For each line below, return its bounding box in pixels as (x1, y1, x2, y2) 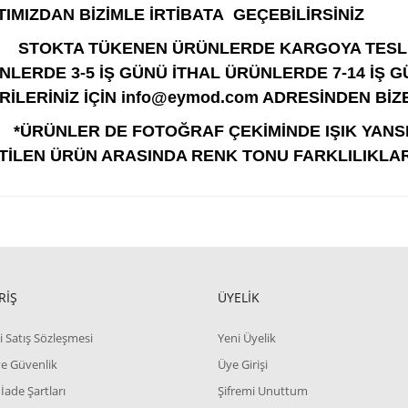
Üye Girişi (217, 356, 268, 372)
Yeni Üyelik (217, 330, 276, 346)
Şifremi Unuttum (217, 382, 308, 399)
